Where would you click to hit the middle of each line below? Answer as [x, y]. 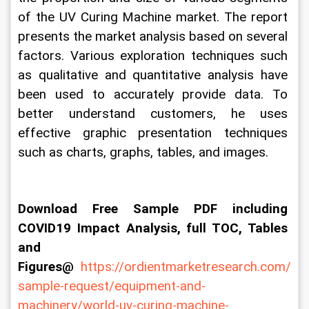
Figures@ [49, 267]
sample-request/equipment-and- [112, 286]
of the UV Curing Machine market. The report [154, 17]
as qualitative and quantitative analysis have [154, 75]
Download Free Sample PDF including [154, 209]
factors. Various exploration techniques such [154, 56]
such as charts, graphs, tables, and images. [143, 152]
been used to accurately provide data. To [154, 94]
